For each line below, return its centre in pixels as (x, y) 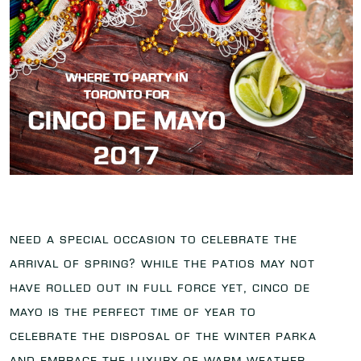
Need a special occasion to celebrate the (154, 239)
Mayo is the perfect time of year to (133, 311)
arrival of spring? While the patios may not (162, 263)
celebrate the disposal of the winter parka (163, 336)
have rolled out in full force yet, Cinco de (160, 287)
